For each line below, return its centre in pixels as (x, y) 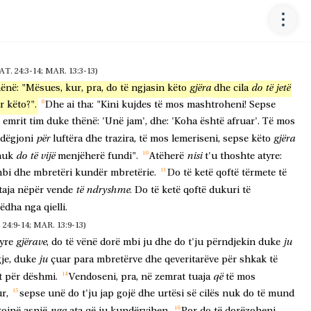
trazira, (120, 139)
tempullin (54, 20)
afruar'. (243, 122)
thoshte (237, 157)
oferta (269, 20)
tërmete (259, 173)
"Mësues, (42, 89)
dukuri (224, 191)
